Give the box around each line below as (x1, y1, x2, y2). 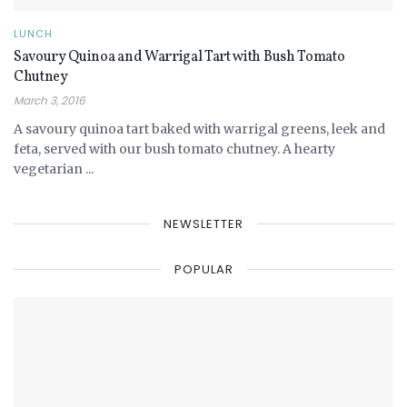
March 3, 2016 (14, 92, 85, 108)
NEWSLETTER (164, 214, 243, 233)
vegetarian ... (14, 160, 94, 177)
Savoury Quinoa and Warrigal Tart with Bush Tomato (14, 46, 345, 67)
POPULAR (174, 260, 233, 278)
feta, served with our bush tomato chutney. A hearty (14, 140, 335, 157)
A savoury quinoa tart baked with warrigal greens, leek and (14, 120, 385, 137)
